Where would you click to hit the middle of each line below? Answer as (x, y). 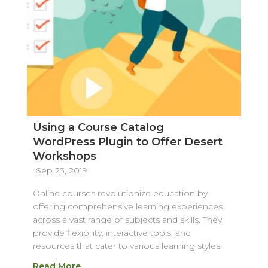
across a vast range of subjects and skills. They (127, 219)
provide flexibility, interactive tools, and (112, 232)
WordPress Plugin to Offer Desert (127, 141)
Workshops (64, 156)
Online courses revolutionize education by (120, 193)
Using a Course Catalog (98, 127)
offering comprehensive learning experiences (127, 206)
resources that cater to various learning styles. (127, 246)
